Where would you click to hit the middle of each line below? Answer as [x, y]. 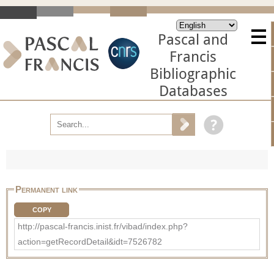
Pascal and [193, 40]
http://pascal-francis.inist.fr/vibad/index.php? [103, 226]
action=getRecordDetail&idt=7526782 [90, 241]
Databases [193, 91]
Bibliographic [193, 74]
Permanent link [46, 189]
